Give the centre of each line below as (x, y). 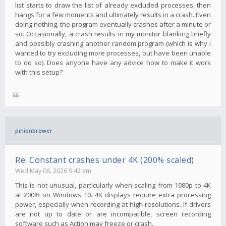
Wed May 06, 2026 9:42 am (53, 171)
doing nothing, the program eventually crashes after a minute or (113, 24)
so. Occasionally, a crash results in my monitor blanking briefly (113, 34)
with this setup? (39, 72)
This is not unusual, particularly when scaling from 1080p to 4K (113, 185)
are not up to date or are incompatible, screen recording (113, 214)
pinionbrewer (34, 130)
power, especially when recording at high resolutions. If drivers (113, 204)
